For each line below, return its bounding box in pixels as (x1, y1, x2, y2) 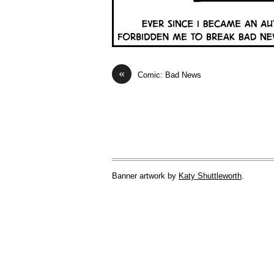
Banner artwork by (112, 171, 179, 181)
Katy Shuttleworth (179, 171, 242, 181)
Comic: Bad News (138, 70, 201, 80)
